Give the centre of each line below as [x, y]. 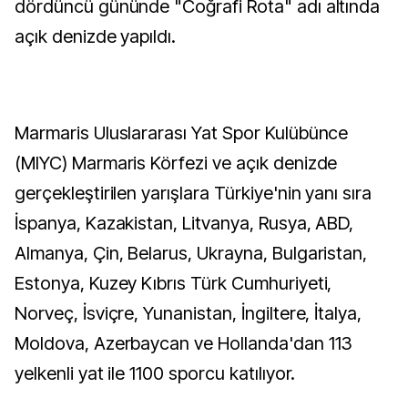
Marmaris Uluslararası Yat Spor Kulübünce [182, 133]
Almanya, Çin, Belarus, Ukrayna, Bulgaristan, [191, 253]
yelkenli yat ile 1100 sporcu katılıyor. [155, 373]
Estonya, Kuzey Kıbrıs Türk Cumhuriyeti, [173, 283]
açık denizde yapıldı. [96, 36]
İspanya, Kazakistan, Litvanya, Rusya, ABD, [184, 223]
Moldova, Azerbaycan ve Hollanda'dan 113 [184, 343]
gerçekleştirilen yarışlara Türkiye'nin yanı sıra [194, 193]
